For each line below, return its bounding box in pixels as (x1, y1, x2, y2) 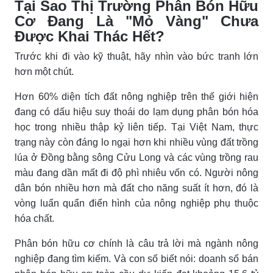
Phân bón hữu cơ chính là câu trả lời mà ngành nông (15, 238, 258, 249)
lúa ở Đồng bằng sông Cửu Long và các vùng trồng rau (15, 152, 258, 163)
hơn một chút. (15, 66, 74, 77)
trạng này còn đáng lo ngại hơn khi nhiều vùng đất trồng (15, 136, 258, 147)
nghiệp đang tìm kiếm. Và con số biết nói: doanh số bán (15, 253, 258, 264)
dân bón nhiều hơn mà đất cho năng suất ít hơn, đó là (15, 182, 258, 193)
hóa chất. (15, 213, 54, 224)
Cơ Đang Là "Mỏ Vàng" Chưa (15, 12, 258, 29)
